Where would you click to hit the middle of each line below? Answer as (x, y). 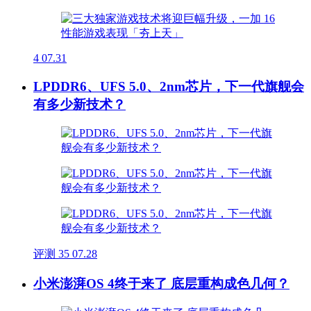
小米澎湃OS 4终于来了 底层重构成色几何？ (161, 284)
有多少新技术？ (79, 104)
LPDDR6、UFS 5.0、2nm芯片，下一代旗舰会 (169, 86)
